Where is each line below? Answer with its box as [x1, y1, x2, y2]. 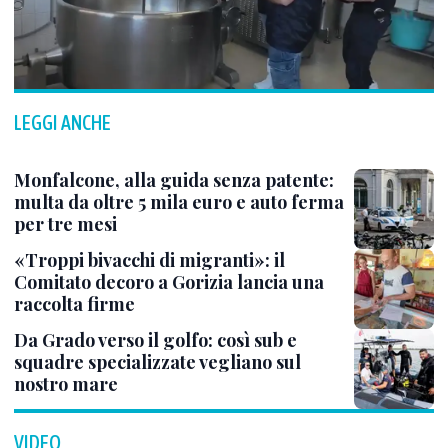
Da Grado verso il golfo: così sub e [14, 328, 297, 352]
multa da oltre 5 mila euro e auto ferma [14, 190, 344, 214]
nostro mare [14, 372, 118, 396]
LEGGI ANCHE [14, 111, 111, 134]
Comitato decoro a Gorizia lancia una [14, 270, 324, 294]
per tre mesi [14, 212, 117, 236]
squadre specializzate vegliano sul [14, 350, 301, 374]
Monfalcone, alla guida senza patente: [14, 168, 334, 192]
